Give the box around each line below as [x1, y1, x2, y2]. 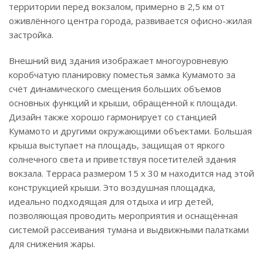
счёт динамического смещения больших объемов [9, 82, 221, 95]
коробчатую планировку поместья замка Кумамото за [9, 68, 235, 80]
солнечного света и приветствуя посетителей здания [9, 153, 236, 165]
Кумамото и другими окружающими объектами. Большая [9, 124, 252, 137]
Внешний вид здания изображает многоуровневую [9, 54, 228, 66]
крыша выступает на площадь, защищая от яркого [9, 139, 225, 151]
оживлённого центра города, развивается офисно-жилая [9, 14, 252, 26]
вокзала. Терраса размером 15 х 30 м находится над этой [9, 167, 254, 179]
